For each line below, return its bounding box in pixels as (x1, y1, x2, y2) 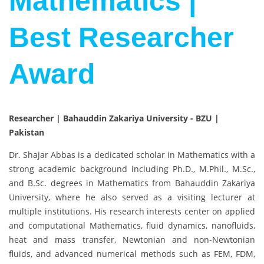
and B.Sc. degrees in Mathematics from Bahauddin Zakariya (9, 177, 255, 189)
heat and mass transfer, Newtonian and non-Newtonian (9, 234, 255, 246)
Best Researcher (9, 22, 234, 54)
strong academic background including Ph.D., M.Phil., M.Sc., (9, 163, 255, 175)
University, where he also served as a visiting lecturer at (9, 192, 255, 203)
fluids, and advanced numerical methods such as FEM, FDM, (9, 248, 255, 260)
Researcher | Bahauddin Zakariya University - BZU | (9, 113, 219, 124)
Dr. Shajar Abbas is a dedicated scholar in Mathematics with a (9, 149, 255, 161)
